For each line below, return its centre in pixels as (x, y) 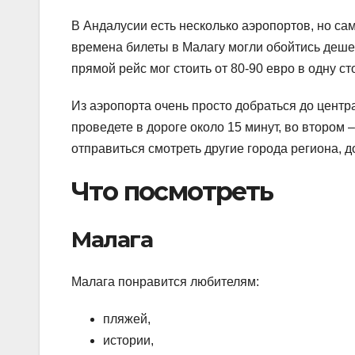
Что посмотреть (172, 191)
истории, (128, 341)
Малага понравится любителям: (165, 282)
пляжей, (127, 319)
